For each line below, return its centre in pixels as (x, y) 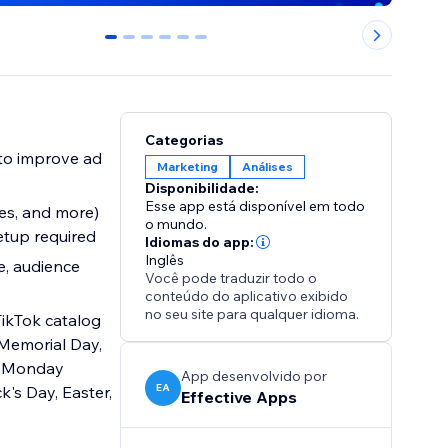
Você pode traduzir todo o (231, 278)
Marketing (188, 167)
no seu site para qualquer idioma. (252, 314)
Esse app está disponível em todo (255, 206)
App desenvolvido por (254, 376)
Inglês (165, 260)
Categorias (184, 140)
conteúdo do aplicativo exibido (247, 296)
